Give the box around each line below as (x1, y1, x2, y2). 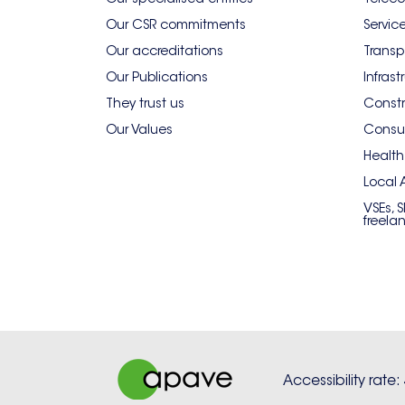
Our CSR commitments (106, 16, 246, 33)
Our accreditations (106, 42, 223, 59)
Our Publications (106, 69, 208, 85)
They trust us (106, 95, 184, 111)
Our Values (106, 121, 173, 137)
